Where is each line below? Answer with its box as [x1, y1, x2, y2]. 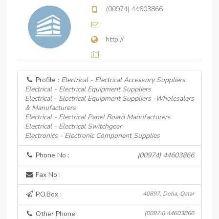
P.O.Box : [34, 190, 62, 199]
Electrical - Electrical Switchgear [25, 122, 122, 131]
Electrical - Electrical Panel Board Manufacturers [25, 112, 171, 122]
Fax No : [34, 170, 61, 179]
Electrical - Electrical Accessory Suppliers [61, 75, 185, 85]
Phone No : [34, 151, 69, 160]
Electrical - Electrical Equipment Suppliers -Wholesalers [25, 94, 194, 103]
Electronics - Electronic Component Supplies [25, 131, 160, 140]
